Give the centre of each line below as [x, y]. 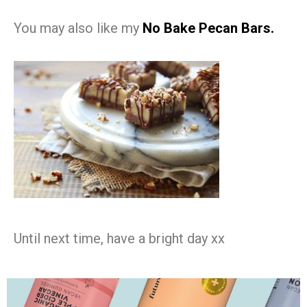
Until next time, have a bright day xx [119, 238]
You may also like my [78, 28]
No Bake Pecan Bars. [208, 28]
